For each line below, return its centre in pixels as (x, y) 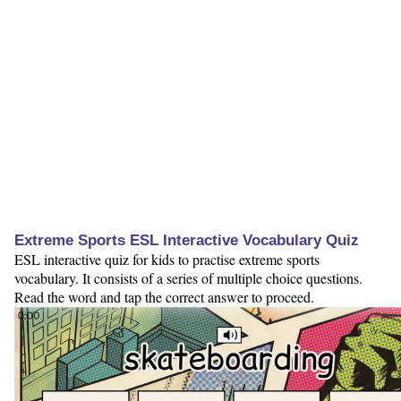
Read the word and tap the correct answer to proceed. (164, 297)
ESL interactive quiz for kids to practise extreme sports (167, 260)
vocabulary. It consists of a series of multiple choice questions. (188, 278)
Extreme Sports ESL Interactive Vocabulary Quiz (187, 241)
